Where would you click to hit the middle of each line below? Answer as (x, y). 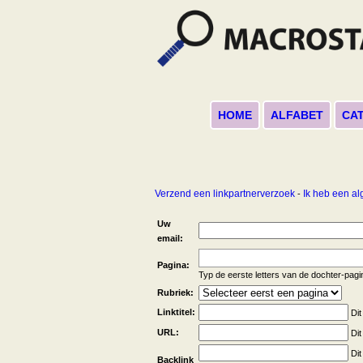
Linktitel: (176, 312)
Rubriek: (175, 293)
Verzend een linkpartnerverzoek (225, 193)
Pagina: (173, 265)
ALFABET (297, 115)
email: (170, 239)
